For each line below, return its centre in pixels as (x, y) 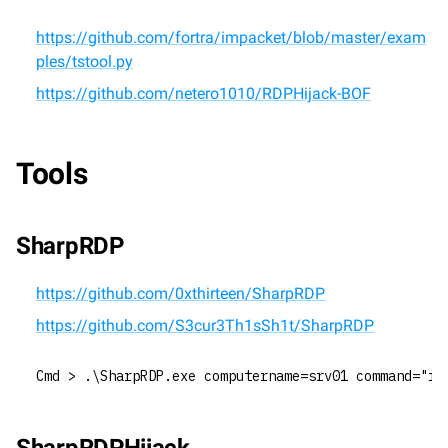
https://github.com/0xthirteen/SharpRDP (181, 293)
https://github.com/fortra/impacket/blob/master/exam (231, 37)
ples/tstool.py (85, 61)
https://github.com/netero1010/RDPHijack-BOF (204, 93)
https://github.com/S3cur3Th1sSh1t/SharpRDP (205, 325)
